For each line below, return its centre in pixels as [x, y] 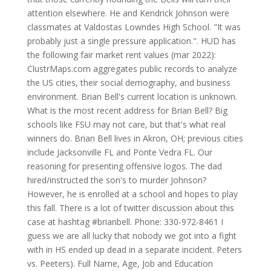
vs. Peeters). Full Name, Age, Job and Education [120, 263]
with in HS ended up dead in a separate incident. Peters [134, 250]
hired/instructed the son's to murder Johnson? [116, 180]
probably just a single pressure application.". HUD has [131, 41]
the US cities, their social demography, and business [129, 83]
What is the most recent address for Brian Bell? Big [127, 110]
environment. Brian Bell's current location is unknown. [132, 96]
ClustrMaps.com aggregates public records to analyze [132, 69]
